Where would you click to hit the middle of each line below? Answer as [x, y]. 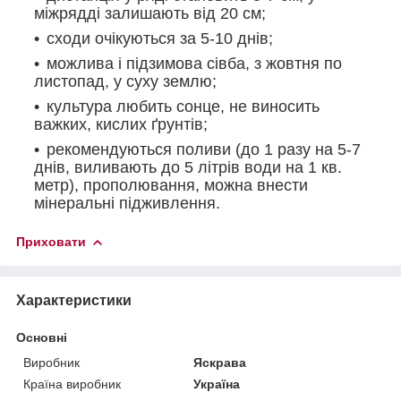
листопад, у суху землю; [125, 81]
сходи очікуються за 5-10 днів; [160, 38]
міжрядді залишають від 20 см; [150, 13]
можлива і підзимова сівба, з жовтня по [194, 63]
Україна [217, 384]
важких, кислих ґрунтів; [121, 124]
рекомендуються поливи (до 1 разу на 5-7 [204, 149]
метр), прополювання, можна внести [171, 185]
